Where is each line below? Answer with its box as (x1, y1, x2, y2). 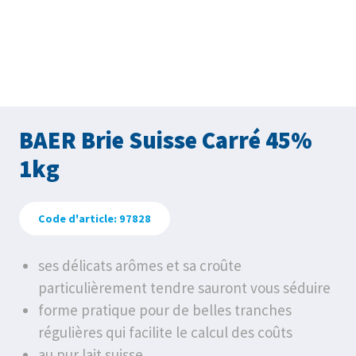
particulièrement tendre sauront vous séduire (38, 278, 331, 297)
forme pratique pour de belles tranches (38, 300, 292, 319)
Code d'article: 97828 (38, 211, 151, 226)
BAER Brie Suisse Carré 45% (19, 125, 312, 155)
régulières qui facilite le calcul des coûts (38, 323, 292, 342)
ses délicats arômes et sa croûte (38, 256, 242, 275)
